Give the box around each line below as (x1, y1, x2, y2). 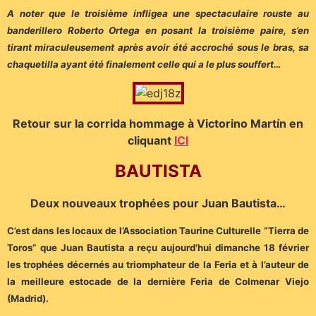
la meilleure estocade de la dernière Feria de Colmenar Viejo (7, 276, 309, 288)
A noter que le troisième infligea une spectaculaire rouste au (7, 8, 309, 20)
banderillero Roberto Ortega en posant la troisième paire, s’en (7, 25, 309, 37)
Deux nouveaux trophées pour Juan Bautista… (30, 195, 286, 210)
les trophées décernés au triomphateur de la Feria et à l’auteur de (7, 259, 309, 271)
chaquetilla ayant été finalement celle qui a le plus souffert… (7, 59, 281, 71)
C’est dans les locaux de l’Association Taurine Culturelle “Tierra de (7, 225, 309, 237)
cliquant (128, 133, 174, 147)
